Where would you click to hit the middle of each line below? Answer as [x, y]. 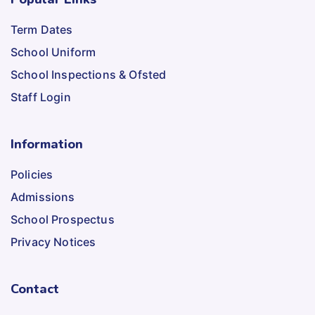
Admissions [43, 197]
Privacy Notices [53, 242]
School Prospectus [63, 219]
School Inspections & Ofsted [89, 74]
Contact [35, 289]
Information [47, 144]
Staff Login [41, 97]
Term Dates [42, 29]
